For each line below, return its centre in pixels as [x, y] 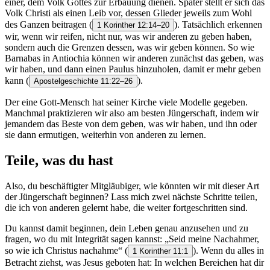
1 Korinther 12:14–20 [133, 25]
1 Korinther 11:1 [160, 251]
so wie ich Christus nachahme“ [65, 251]
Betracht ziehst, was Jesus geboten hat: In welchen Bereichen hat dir [134, 263]
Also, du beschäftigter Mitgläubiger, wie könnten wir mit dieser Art [132, 186]
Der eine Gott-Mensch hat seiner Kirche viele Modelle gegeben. [126, 102]
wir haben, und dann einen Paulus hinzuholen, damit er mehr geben [133, 69]
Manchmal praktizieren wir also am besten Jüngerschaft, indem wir [132, 113]
